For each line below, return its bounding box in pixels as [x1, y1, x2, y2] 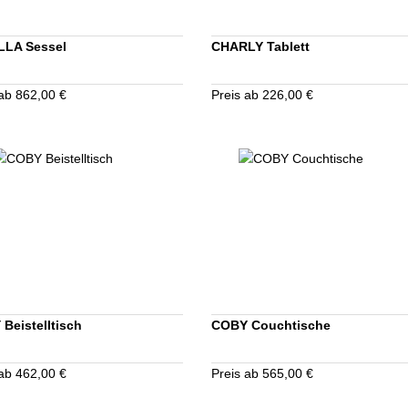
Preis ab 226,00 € [211, 87, 313, 102]
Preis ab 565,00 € [211, 365, 313, 381]
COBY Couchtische [211, 317, 331, 332]
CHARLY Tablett [211, 38, 310, 54]
